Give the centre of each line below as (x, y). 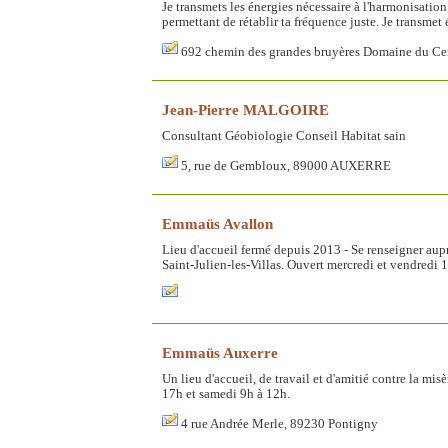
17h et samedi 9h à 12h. (226, 394)
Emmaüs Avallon (217, 223)
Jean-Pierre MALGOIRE (245, 109)
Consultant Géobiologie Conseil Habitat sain (284, 136)
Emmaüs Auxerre (220, 352)
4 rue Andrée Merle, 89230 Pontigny (279, 424)
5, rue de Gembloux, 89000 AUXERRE (286, 166)
